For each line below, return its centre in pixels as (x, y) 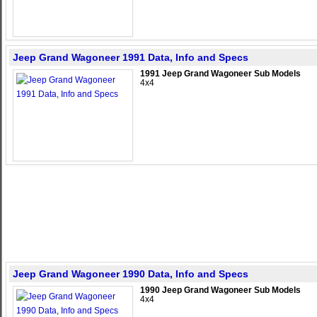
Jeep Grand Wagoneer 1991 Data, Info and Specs (131, 57)
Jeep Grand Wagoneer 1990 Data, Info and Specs (131, 274)
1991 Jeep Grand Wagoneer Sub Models (220, 74)
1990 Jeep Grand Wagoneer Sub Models (220, 290)
